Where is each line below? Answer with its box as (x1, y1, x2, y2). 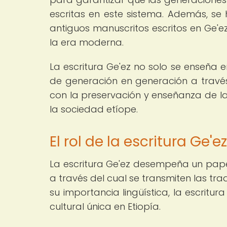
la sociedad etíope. (50, 102, 138, 116)
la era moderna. (50, 35, 124, 49)
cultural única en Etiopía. (50, 200, 161, 213)
